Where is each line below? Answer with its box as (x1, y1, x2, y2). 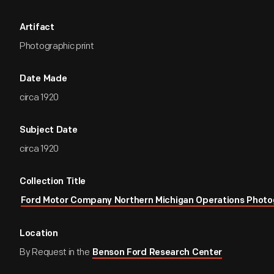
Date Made (20, 75, 67, 84)
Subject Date (20, 126, 78, 135)
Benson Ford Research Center (92, 248, 223, 257)
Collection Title (20, 177, 86, 187)
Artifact (20, 23, 54, 32)
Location (20, 229, 58, 239)
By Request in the (20, 246, 92, 258)
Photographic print (20, 40, 94, 52)
